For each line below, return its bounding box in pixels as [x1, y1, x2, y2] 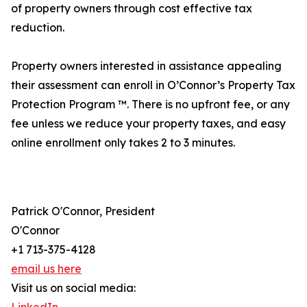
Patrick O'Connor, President [11, 204, 155, 219]
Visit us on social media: [11, 281, 136, 295]
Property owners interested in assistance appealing [11, 59, 282, 73]
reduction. [11, 21, 64, 35]
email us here [11, 262, 82, 276]
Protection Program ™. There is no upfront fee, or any [11, 97, 290, 112]
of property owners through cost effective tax [11, 1, 252, 16]
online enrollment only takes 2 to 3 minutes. [11, 136, 235, 150]
